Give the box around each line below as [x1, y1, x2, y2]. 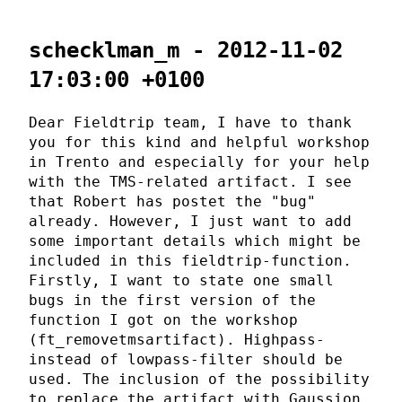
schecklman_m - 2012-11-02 [29, 38, 343, 64]
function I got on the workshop [29, 311, 298, 329]
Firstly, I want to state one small [29, 272, 334, 290]
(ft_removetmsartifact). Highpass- [29, 331, 325, 349]
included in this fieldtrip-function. [29, 252, 352, 270]
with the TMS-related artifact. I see [29, 173, 352, 191]
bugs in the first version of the [29, 292, 316, 310]
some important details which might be [29, 232, 361, 250]
